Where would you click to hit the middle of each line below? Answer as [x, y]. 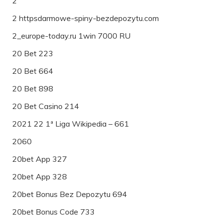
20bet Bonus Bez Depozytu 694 [70, 194]
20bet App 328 [40, 176]
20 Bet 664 [33, 71]
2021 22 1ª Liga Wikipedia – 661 [71, 123]
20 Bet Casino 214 [46, 106]
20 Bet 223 [33, 53]
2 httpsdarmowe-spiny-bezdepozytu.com [86, 18]
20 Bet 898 [33, 88]
